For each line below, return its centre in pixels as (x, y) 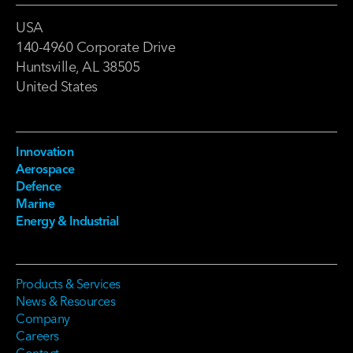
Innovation (45, 152)
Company (43, 319)
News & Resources (65, 301)
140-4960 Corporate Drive (95, 47)
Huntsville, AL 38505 (78, 67)
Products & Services (68, 284)
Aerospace (45, 169)
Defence (39, 186)
